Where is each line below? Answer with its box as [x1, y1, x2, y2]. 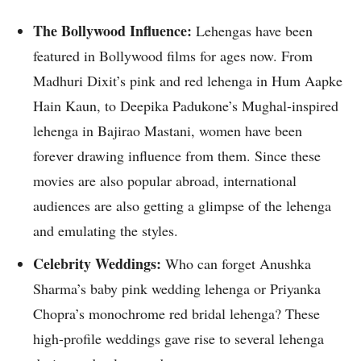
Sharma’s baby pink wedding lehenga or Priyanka [33, 279, 321, 299]
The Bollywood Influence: [33, 20, 196, 42]
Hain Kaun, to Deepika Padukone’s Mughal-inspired [33, 96, 338, 116]
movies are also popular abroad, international [33, 171, 297, 191]
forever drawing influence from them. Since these [33, 146, 321, 166]
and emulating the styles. [33, 221, 178, 241]
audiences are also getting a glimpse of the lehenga [33, 196, 331, 216]
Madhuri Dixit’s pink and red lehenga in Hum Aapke [33, 71, 342, 91]
